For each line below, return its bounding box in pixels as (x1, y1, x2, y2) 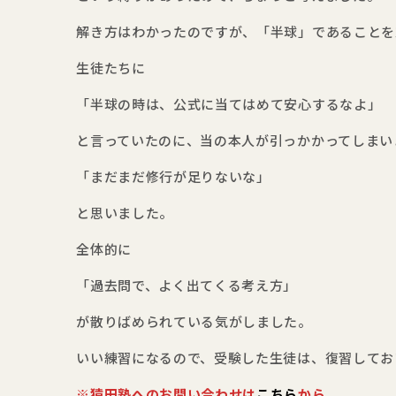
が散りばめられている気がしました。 (76, 314, 312, 331)
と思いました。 (76, 205, 174, 222)
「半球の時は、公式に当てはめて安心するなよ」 (76, 96, 382, 113)
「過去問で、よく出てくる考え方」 (76, 278, 298, 294)
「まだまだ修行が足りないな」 (76, 169, 270, 186)
